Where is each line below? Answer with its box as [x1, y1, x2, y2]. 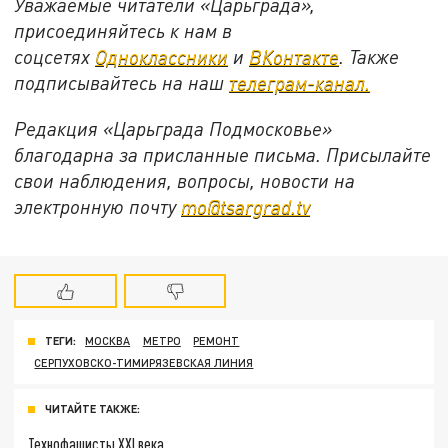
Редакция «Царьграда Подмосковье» [14, 116, 333, 140]
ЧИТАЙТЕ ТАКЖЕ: [45, 402, 140, 416]
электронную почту [14, 194, 182, 218]
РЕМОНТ [193, 334, 240, 348]
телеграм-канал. [229, 71, 371, 95]
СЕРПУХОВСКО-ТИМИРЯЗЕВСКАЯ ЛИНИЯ [34, 356, 254, 370]
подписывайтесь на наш [14, 71, 230, 95]
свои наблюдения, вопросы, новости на [14, 168, 356, 192]
